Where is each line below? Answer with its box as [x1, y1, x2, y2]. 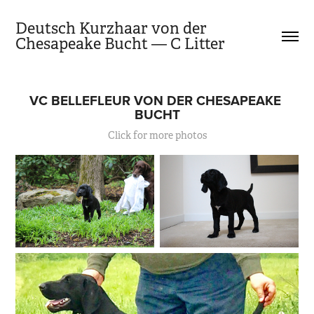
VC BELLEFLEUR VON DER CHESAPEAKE [29, 90, 281, 110]
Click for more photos [107, 129, 207, 142]
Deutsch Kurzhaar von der [15, 19, 207, 38]
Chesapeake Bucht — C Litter [15, 34, 226, 53]
